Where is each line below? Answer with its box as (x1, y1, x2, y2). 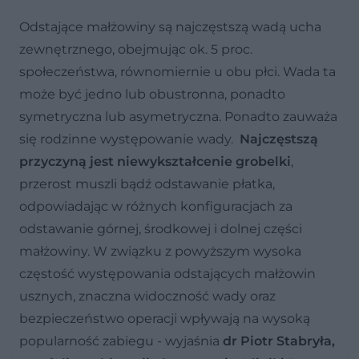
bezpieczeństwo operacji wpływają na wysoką (19, 310, 310, 326)
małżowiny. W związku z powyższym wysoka (19, 243, 301, 259)
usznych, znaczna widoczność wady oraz (19, 288, 276, 304)
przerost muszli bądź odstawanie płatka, (19, 175, 275, 192)
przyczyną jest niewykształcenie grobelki (19, 153, 291, 169)
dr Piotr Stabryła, (220, 333, 335, 349)
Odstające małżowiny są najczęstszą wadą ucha (19, 18, 321, 34)
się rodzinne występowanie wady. (19, 131, 233, 147)
